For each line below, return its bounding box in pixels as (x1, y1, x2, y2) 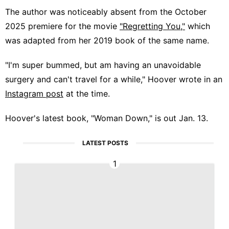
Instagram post (5, 88, 63, 99)
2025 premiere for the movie (5, 20, 120, 31)
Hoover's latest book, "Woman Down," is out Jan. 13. (5, 112, 208, 123)
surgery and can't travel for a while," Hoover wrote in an (5, 74, 222, 84)
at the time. (63, 88, 110, 99)
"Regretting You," (120, 20, 185, 31)
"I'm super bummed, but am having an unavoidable (5, 59, 201, 70)
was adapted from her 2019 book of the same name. (5, 35, 209, 45)
